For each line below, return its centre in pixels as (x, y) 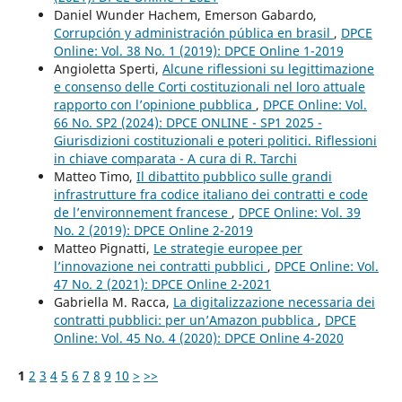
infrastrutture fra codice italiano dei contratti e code (210, 194)
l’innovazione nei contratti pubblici (160, 266)
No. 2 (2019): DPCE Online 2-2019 (153, 230)
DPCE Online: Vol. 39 (299, 212)
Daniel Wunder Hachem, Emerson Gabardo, (185, 14)
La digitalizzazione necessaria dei (274, 301)
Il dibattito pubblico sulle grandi (234, 176)
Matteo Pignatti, (103, 248)
